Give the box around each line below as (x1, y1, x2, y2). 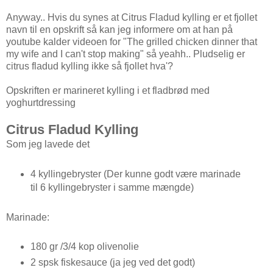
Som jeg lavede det (6, 138, 90, 149)
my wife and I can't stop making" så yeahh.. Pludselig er (6, 48, 245, 59)
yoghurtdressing (6, 97, 76, 108)
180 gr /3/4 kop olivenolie (30, 241, 139, 252)
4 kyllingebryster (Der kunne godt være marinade (30, 168, 241, 179)
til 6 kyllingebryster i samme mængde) (30, 182, 194, 193)
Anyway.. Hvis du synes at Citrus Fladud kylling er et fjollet (6, 12, 257, 23)
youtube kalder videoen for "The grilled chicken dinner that (6, 36, 257, 47)
